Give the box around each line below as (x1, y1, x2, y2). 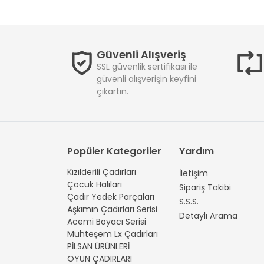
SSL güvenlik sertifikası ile (97, 61, 197, 73)
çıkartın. (97, 85, 128, 98)
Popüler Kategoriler (67, 144, 161, 159)
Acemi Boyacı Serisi (67, 216, 146, 228)
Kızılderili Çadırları (67, 166, 136, 179)
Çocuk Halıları (67, 179, 122, 191)
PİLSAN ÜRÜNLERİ (67, 240, 130, 253)
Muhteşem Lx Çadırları (67, 228, 158, 240)
